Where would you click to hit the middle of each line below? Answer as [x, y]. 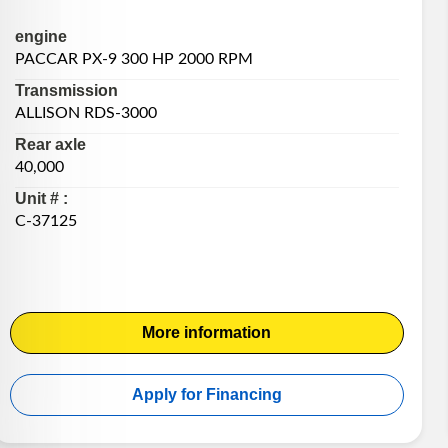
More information [207, 332]
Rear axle [50, 144]
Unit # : [41, 198]
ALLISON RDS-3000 [85, 112]
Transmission [66, 90]
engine [40, 36]
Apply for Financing [206, 394]
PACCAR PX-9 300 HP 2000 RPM [133, 58]
